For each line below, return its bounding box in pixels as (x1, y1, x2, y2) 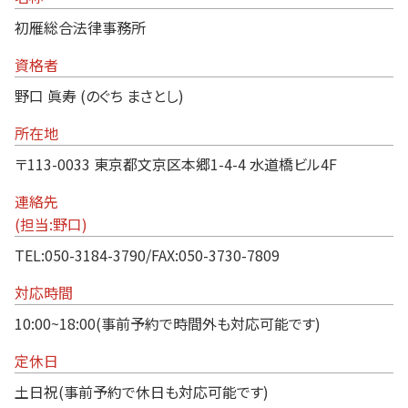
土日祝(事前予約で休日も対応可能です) (15, 381, 269, 403)
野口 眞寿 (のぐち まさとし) (15, 85, 184, 107)
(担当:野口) (15, 213, 87, 236)
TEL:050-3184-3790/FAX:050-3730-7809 (15, 244, 280, 267)
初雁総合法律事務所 (15, 16, 146, 39)
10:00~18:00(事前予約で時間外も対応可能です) (15, 312, 321, 335)
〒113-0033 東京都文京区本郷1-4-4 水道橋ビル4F (15, 153, 337, 176)
